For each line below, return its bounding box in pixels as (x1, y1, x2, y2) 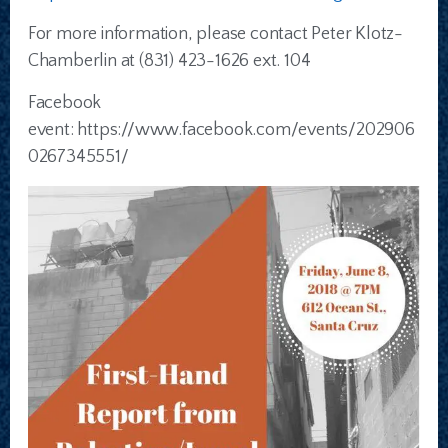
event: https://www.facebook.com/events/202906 (27, 120, 415, 141)
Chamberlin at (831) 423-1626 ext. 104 (27, 51, 311, 72)
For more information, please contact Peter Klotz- (27, 24, 403, 45)
